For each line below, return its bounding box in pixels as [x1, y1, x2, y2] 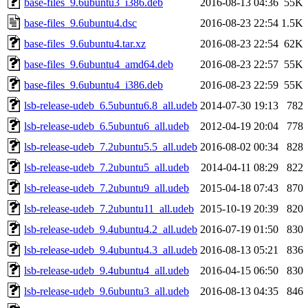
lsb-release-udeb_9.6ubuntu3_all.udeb [24, 285, 189, 297]
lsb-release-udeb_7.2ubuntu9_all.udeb [24, 181, 189, 194]
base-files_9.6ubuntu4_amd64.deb [24, 58, 173, 70]
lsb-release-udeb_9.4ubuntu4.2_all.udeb [24, 223, 197, 235]
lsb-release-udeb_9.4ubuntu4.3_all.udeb [24, 243, 197, 256]
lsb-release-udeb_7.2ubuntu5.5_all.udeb [24, 140, 197, 153]
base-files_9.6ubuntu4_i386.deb [24, 78, 163, 91]
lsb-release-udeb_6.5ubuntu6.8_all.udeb [24, 99, 197, 111]
